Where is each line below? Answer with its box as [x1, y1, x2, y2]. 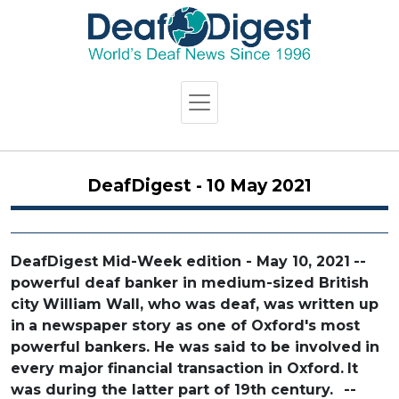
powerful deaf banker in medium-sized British [11, 273, 369, 291]
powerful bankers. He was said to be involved [11, 338, 362, 355]
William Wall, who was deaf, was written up [43, 295, 379, 313]
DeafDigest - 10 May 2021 [87, 175, 312, 196]
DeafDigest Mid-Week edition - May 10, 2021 [11, 252, 350, 270]
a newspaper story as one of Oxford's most [28, 316, 360, 334]
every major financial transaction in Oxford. [11, 359, 344, 377]
